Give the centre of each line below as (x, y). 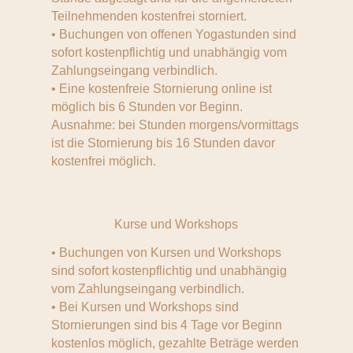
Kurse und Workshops (176, 224)
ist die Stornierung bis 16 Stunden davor (163, 143)
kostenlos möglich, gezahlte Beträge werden (175, 343)
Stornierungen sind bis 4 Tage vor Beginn (166, 325)
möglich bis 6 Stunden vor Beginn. (147, 107)
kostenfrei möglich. (103, 161)
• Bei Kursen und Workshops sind (145, 307)
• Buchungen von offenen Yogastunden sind (173, 34)
